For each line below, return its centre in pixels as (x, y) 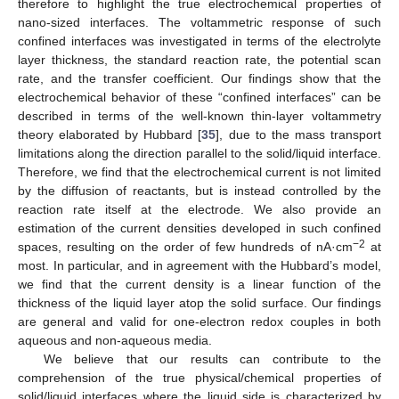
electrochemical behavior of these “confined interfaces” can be (199, 98)
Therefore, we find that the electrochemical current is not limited (199, 172)
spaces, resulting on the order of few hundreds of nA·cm (185, 247)
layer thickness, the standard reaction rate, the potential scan (199, 60)
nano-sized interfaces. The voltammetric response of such (199, 23)
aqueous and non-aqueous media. (115, 341)
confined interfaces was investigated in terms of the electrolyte (199, 41)
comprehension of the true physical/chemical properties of (199, 378)
